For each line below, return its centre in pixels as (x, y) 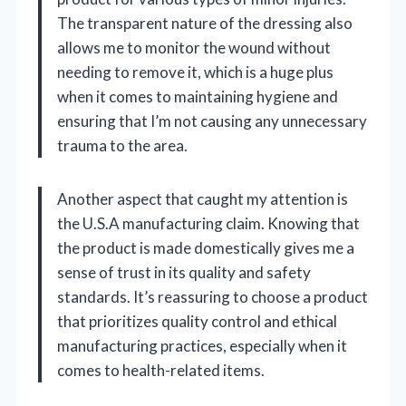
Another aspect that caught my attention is (203, 198)
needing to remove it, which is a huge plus (195, 72)
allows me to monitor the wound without (194, 47)
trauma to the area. (122, 145)
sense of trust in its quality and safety (184, 272)
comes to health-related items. (161, 370)
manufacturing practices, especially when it (202, 345)
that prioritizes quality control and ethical (197, 321)
